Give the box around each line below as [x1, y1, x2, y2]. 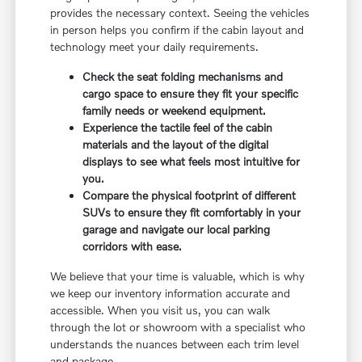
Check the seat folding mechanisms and [82, 69, 284, 84]
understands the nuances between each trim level [50, 337, 300, 351]
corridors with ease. [82, 239, 183, 254]
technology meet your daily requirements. [50, 40, 259, 54]
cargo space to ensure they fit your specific [82, 86, 299, 101]
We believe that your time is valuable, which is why [50, 269, 305, 284]
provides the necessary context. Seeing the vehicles [50, 6, 310, 20]
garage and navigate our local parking [82, 222, 271, 237]
